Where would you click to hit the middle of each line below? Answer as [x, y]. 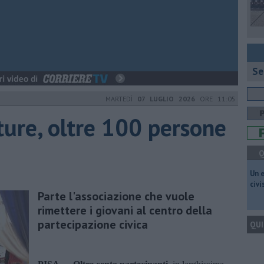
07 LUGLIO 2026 [166, 99]
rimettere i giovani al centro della [125, 210]
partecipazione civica [93, 224]
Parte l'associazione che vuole [116, 196]
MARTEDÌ [121, 99]
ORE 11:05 [215, 99]
